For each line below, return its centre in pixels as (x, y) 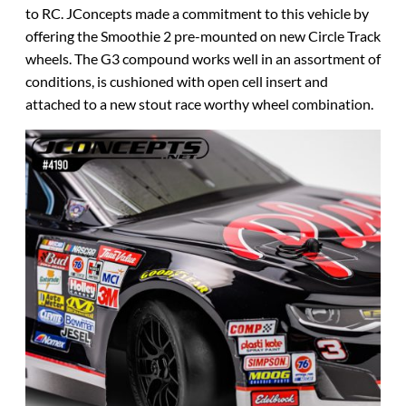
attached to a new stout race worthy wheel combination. (199, 103)
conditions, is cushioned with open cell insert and (177, 81)
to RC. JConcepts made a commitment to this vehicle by (197, 13)
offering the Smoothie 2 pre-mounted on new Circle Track (203, 35)
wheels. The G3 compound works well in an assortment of (203, 58)
